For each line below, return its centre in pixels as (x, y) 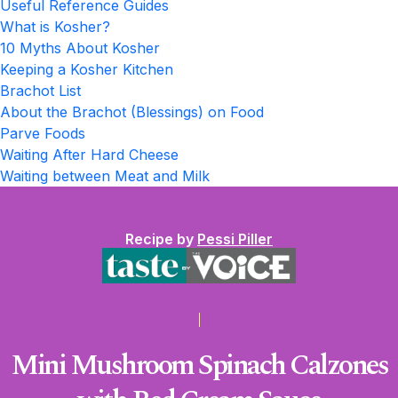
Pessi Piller (235, 239)
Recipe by (161, 239)
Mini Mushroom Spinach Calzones (199, 366)
